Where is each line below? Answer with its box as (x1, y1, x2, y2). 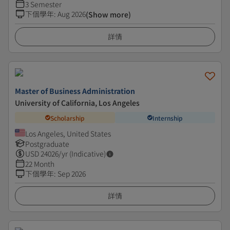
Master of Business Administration (15, 86, 135, 96)
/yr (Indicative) (59, 148, 106, 159)
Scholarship (50, 113, 85, 122)
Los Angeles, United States (25, 128, 111, 139)
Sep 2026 (57, 168, 86, 179)
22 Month (25, 159, 54, 169)
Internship (152, 113, 183, 122)
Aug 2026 (57, 9, 86, 19)
